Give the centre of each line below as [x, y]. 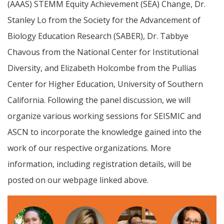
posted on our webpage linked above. [78, 180]
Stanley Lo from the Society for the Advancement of [104, 20]
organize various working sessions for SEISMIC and [104, 116]
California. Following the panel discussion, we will [99, 100]
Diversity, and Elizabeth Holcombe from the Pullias [102, 68]
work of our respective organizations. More [89, 148]
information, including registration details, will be [99, 164]
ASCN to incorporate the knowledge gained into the [104, 132]
